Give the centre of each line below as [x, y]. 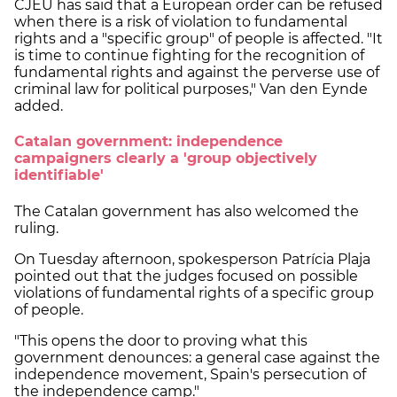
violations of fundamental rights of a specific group [194, 292]
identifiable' [59, 175]
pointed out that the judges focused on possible [186, 276]
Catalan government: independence [148, 142]
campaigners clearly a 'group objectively [166, 159]
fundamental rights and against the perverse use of [197, 73]
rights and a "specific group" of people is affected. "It [198, 39]
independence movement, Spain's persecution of [190, 374]
